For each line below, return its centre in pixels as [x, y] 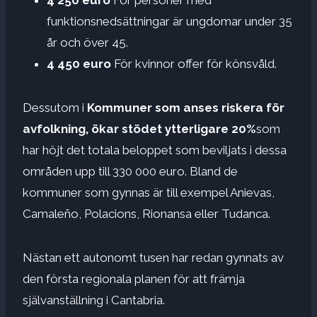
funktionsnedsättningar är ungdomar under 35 [169, 21]
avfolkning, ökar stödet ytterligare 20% [139, 128]
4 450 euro [79, 63]
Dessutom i [55, 107]
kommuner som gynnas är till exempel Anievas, [149, 192]
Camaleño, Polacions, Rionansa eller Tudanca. [146, 213]
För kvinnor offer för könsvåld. [194, 63]
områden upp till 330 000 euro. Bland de [130, 171]
